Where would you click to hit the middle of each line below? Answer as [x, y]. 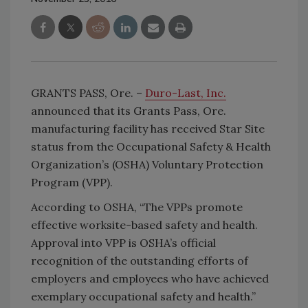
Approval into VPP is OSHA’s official [123, 243]
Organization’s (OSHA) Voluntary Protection [147, 165]
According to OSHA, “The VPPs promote [137, 207]
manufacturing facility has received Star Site [148, 129]
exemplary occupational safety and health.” [143, 297]
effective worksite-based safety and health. [144, 225]
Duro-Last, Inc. [186, 93]
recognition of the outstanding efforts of [140, 261]
